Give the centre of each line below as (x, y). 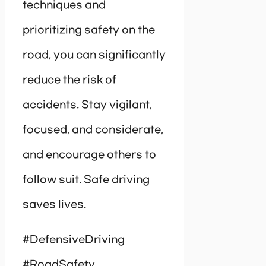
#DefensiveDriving (74, 240)
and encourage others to (89, 155)
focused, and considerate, (93, 130)
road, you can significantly (94, 56)
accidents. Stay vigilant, (87, 105)
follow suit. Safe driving (86, 180)
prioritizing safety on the (89, 31)
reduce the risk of (69, 80)
